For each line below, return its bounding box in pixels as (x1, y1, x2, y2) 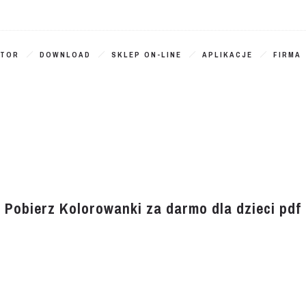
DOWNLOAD (40, 50, 91, 59)
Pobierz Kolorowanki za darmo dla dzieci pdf (5, 198, 301, 219)
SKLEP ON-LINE (111, 50, 182, 59)
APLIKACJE (202, 50, 253, 59)
